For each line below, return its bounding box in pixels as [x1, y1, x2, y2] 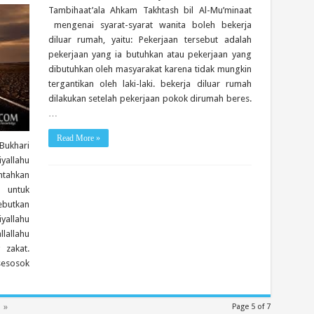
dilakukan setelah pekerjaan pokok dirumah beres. [48, 93, 252, 104]
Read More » [56, 132, 100, 143]
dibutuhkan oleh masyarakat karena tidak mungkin [48, 63, 252, 74]
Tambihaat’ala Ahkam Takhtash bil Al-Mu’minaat [48, 4, 252, 15]
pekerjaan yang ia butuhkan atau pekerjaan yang [48, 48, 252, 60]
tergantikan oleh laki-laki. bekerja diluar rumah [48, 78, 252, 89]
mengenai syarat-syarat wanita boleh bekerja [48, 19, 252, 30]
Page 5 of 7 [231, 301, 271, 311]
